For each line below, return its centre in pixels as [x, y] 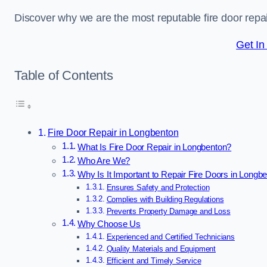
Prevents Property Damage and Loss [168, 212]
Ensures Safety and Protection [158, 188]
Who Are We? [104, 161]
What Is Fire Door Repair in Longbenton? [155, 148]
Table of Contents [64, 75]
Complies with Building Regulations [165, 200]
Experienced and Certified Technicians [170, 237]
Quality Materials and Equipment [161, 249]
